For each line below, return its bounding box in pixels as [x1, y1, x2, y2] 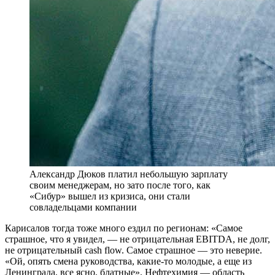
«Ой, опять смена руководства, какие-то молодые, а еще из [5, 256, 252, 267]
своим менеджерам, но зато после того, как [29, 180, 211, 191]
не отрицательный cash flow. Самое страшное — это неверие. [5, 245, 262, 256]
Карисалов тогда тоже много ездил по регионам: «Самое [5, 223, 242, 234]
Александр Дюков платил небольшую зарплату [29, 169, 228, 180]
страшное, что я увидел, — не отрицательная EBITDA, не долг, [5, 234, 270, 245]
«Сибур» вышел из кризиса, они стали [29, 191, 190, 202]
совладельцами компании [29, 202, 137, 213]
